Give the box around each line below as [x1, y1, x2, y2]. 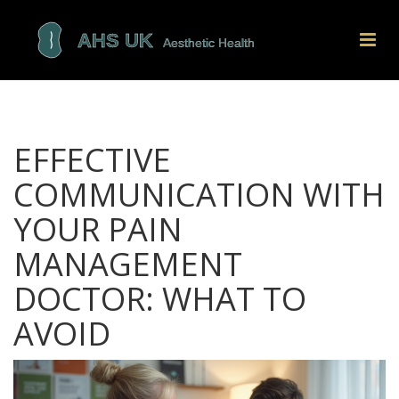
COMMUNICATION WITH [13, 173, 385, 216]
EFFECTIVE [13, 138, 171, 182]
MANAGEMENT [13, 242, 242, 286]
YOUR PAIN [13, 208, 183, 251]
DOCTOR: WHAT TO [13, 277, 306, 321]
